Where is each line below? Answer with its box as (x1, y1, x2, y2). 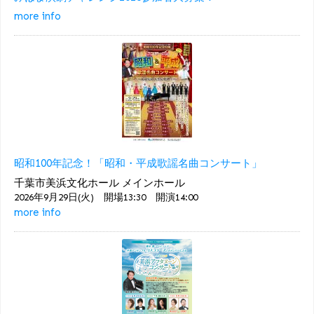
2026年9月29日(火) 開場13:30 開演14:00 (14, 191, 198, 203)
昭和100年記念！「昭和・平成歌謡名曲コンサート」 (14, 157, 262, 170)
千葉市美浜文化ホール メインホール (14, 176, 185, 189)
